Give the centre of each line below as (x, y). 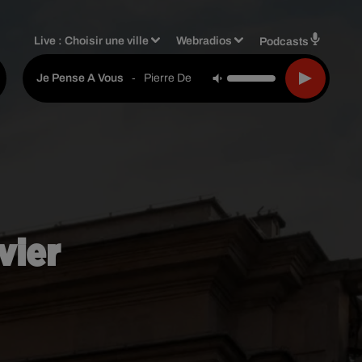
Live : (50, 40)
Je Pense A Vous (80, 78)
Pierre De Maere (185, 78)
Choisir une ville (107, 40)
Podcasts (284, 41)
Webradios (204, 40)
